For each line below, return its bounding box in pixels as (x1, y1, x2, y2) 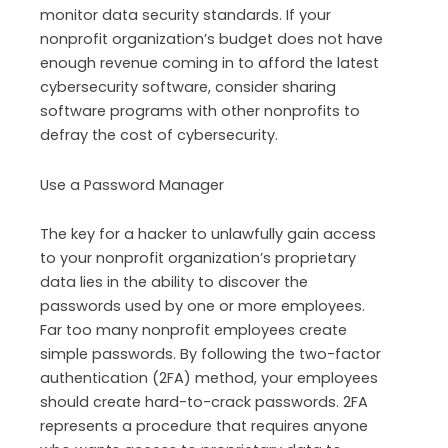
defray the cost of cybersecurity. (40, 124, 278, 145)
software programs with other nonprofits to (40, 100, 360, 121)
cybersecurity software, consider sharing (40, 76, 336, 97)
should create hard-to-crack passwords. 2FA (40, 392, 368, 413)
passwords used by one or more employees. (40, 296, 365, 317)
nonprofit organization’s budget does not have (40, 28, 383, 49)
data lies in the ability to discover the (40, 272, 308, 293)
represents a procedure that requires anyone (40, 416, 368, 437)
